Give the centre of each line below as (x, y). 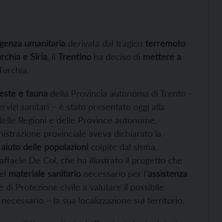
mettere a (161, 56)
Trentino (75, 56)
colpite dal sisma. (123, 146)
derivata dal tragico (105, 43)
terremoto (165, 43)
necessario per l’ (114, 173)
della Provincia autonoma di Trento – (120, 93)
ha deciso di (116, 56)
